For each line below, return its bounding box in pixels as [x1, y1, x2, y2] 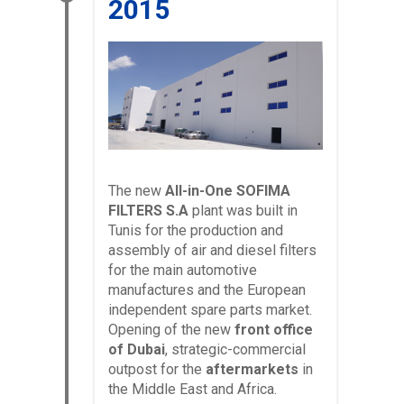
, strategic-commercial [165, 341, 306, 359]
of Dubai [108, 341, 165, 359]
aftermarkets [206, 361, 298, 379]
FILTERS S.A [108, 202, 188, 220]
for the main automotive [108, 262, 257, 280]
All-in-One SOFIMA [165, 182, 290, 200]
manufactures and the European [108, 281, 306, 299]
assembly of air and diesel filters [108, 242, 317, 260]
